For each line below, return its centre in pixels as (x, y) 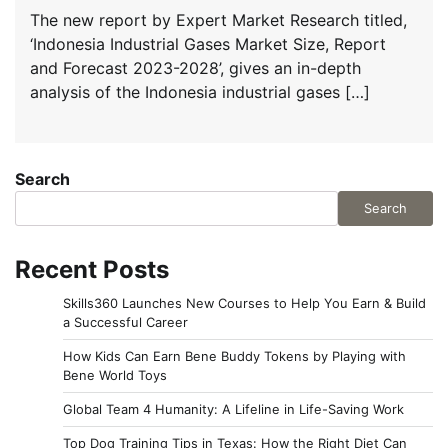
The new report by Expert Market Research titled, (218, 19)
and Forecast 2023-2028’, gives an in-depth (195, 67)
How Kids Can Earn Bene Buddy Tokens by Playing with (234, 355)
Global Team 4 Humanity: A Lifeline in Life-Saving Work (233, 408)
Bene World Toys (115, 374)
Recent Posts (92, 269)
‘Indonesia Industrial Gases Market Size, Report (208, 43)
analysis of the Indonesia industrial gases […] (200, 91)
